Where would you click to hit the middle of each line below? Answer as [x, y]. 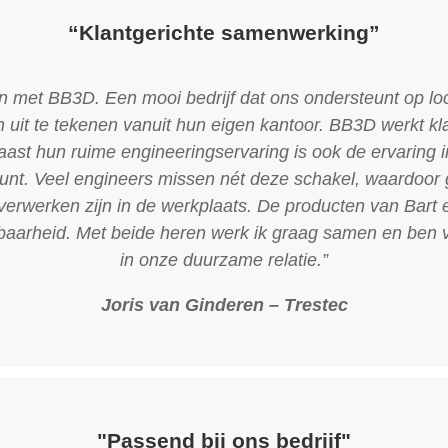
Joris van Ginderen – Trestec [224, 304]
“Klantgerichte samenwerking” [224, 32]
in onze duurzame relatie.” [224, 259]
